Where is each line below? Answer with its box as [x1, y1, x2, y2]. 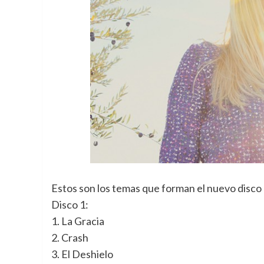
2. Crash [51, 231, 88, 245]
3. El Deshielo [51, 247, 113, 261]
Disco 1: [51, 198, 88, 212]
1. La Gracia [51, 214, 104, 228]
